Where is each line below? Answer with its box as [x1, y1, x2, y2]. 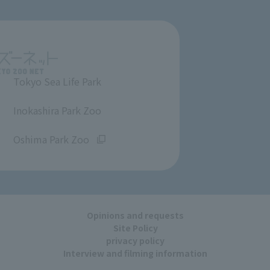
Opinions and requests [86, 209, 184, 221]
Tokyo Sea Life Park [13, 74, 101, 89]
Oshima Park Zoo [13, 131, 89, 146]
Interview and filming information [63, 246, 207, 259]
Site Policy [113, 221, 158, 234]
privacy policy [106, 234, 165, 246]
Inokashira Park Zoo [13, 102, 101, 118]
